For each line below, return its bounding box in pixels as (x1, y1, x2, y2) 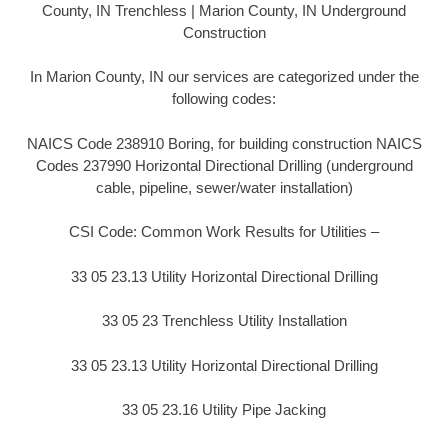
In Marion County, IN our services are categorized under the (29, 68, 419, 86)
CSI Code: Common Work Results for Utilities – (69, 223, 379, 241)
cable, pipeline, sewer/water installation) (95, 178, 353, 196)
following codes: (172, 90, 276, 108)
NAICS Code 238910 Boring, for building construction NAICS (26, 134, 422, 152)
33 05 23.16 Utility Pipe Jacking (122, 401, 326, 419)
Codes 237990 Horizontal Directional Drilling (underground (35, 156, 413, 174)
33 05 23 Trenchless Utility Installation (101, 312, 347, 330)
